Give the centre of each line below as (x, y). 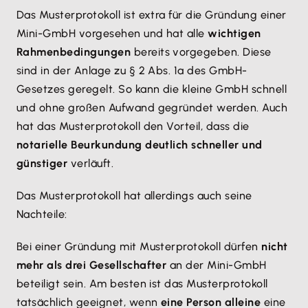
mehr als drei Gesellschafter (92, 265)
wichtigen (234, 34)
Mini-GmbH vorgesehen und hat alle (112, 34)
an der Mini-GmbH (217, 265)
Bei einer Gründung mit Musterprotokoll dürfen (139, 247)
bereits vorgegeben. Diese (201, 52)
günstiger (42, 164)
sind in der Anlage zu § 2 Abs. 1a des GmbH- (132, 71)
